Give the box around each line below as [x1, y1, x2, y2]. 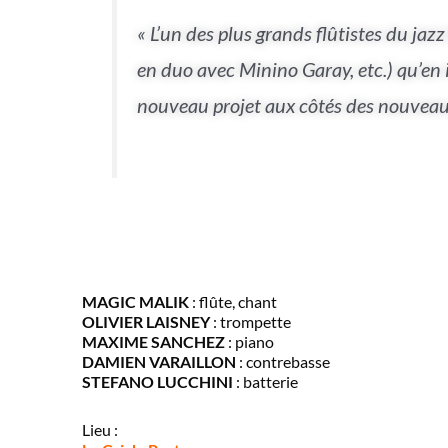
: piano [225, 332, 274, 352]
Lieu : [82, 420, 118, 440]
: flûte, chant [189, 292, 277, 312]
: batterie [233, 372, 298, 392]
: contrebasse [236, 352, 330, 372]
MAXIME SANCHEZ [82, 332, 225, 352]
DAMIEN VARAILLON [82, 352, 236, 372]
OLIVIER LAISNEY [82, 312, 210, 332]
